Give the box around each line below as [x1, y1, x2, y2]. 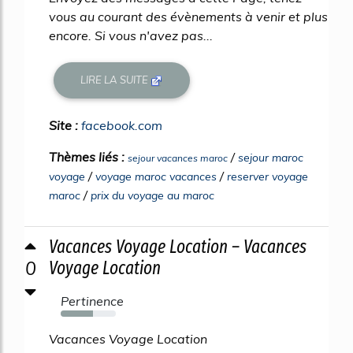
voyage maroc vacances [95, 169, 217, 184]
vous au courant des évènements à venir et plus [49, 8, 328, 24]
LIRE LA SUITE [80, 73, 151, 87]
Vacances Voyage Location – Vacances [49, 235, 307, 258]
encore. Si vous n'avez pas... [49, 27, 213, 43]
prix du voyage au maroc [91, 188, 214, 203]
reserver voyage [227, 169, 308, 184]
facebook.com [81, 117, 162, 133]
